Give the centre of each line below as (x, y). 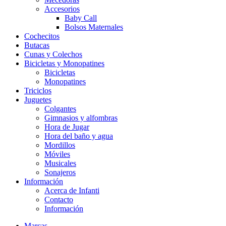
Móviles (57, 154)
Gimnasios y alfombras (81, 118)
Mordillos (60, 145)
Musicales (60, 163)
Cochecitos (42, 36)
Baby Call (81, 18)
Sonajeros (60, 172)
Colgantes (60, 109)
